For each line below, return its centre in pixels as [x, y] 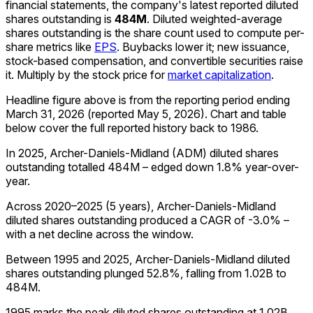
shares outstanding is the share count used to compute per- [155, 32]
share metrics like [49, 46]
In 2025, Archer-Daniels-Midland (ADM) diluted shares [142, 153]
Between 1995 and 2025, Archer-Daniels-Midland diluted [148, 259]
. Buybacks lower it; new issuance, [203, 46]
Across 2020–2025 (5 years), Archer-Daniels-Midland [141, 206]
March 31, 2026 [45, 114]
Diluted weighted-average [217, 19]
